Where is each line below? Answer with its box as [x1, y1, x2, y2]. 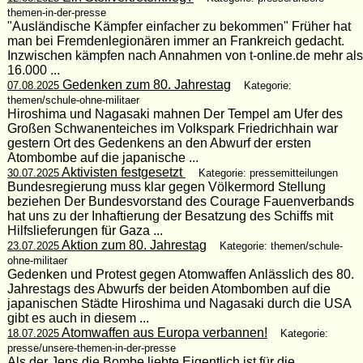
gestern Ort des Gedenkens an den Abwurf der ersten [6, 135, 311, 150]
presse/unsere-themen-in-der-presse [6, 341, 176, 354]
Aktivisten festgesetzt [58, 164, 186, 179]
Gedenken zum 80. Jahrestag [58, 77, 231, 92]
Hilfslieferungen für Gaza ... [6, 223, 163, 237]
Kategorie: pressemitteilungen [198, 166, 338, 179]
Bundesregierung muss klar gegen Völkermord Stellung [6, 179, 326, 194]
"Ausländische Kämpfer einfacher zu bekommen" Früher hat [6, 19, 351, 33]
